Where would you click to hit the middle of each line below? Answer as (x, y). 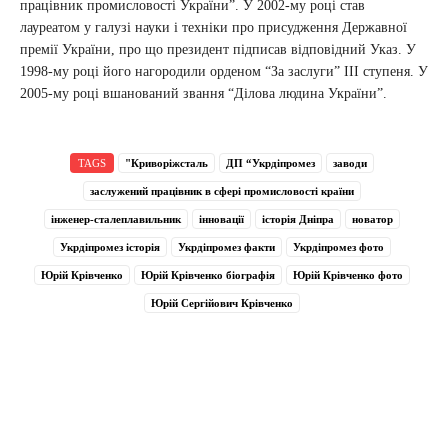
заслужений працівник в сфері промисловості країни (222, 191)
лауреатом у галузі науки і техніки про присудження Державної (213, 28)
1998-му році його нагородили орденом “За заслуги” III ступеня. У (224, 72)
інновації (221, 219)
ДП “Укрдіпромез (270, 163)
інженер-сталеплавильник (116, 219)
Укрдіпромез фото (338, 247)
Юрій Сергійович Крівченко (222, 303)
